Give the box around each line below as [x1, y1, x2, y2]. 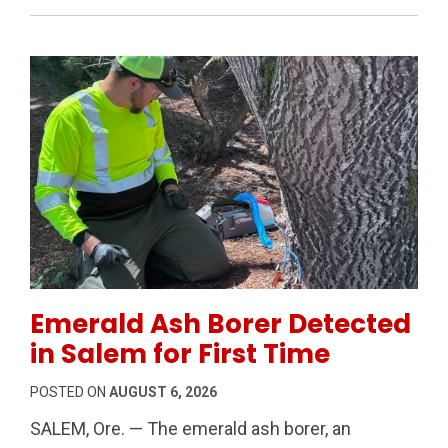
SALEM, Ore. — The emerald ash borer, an [30, 417, 351, 439]
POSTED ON [30, 383, 109, 400]
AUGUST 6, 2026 [109, 383, 217, 400]
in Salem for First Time [30, 335, 330, 372]
